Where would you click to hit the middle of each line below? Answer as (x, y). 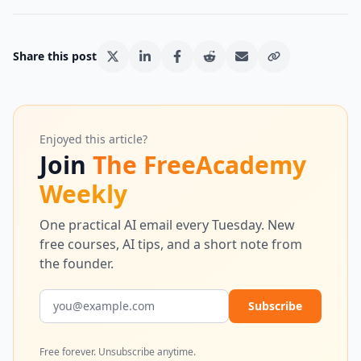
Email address (81, 298)
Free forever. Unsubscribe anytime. (118, 352)
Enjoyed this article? (93, 139)
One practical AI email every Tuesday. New (167, 225)
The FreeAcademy (199, 165)
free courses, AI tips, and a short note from (171, 244)
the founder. (77, 263)
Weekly (83, 194)
